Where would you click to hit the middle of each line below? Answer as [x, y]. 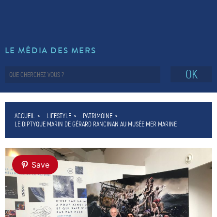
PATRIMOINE [98, 116]
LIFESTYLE [59, 116]
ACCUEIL [25, 116]
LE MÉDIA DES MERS [51, 51]
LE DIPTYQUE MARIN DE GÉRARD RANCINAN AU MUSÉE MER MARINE [96, 124]
